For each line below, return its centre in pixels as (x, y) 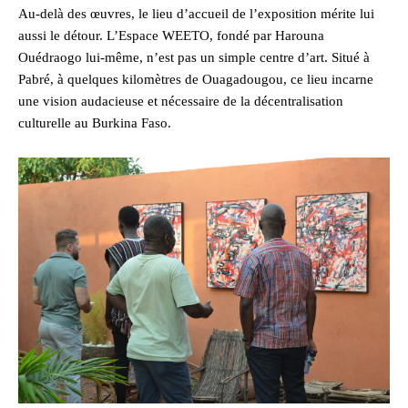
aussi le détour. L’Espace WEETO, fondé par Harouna (171, 36)
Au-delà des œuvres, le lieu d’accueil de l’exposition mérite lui (196, 14)
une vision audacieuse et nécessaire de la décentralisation (181, 102)
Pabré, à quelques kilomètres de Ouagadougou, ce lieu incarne (196, 80)
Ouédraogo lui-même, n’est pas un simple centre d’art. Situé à (194, 58)
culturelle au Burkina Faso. (95, 123)
